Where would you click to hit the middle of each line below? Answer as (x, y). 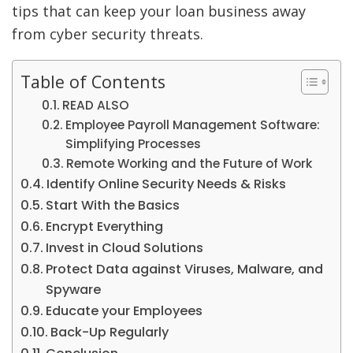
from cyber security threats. (110, 34)
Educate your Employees (124, 311)
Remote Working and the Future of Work (190, 164)
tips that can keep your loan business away (159, 11)
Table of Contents (93, 81)
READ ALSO (96, 106)
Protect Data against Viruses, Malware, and (185, 269)
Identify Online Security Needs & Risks (167, 184)
